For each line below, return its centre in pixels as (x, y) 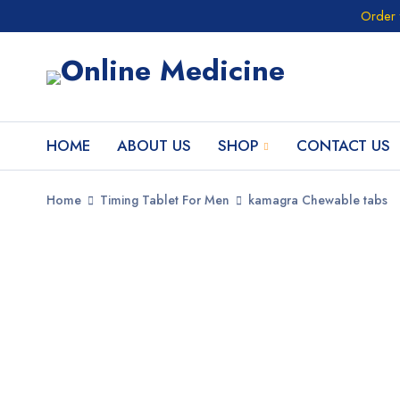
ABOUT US (154, 146)
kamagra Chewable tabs (318, 200)
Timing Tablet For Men (165, 200)
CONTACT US (343, 146)
